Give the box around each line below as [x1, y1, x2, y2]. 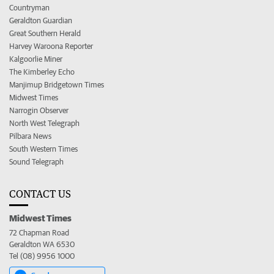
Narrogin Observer [9, 105, 68, 115]
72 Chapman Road [9, 228, 69, 237]
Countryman [9, 2, 50, 12]
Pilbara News [9, 131, 51, 141]
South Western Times [9, 144, 78, 154]
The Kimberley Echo [9, 67, 75, 76]
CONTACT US [9, 187, 71, 200]
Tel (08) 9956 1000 [9, 251, 75, 261]
